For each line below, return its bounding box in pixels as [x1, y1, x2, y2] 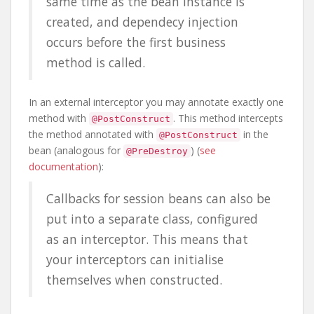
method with [29, 111, 89, 125]
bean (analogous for [29, 144, 123, 157]
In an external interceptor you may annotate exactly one [29, 95, 284, 109]
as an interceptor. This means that [46, 231, 248, 247]
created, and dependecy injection [46, 13, 238, 30]
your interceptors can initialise [46, 251, 224, 268]
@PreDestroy [126, 146, 188, 156]
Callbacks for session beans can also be [46, 190, 271, 207]
